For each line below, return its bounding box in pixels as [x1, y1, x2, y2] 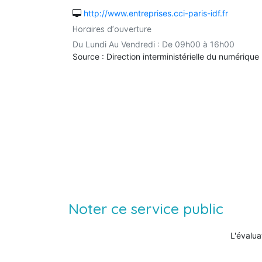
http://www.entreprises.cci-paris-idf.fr [84, 8, 228, 18]
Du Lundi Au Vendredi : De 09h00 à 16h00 [73, 39, 235, 49]
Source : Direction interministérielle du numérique [73, 51, 259, 61]
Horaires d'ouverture [73, 23, 151, 35]
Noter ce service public [68, 199, 223, 218]
